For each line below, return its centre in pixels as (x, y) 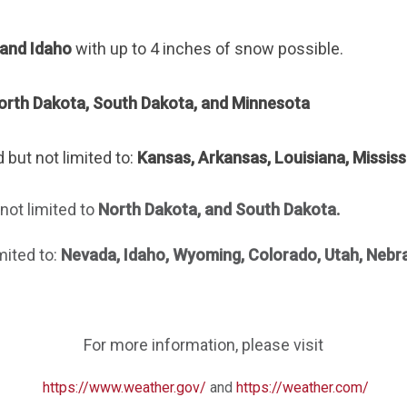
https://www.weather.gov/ (124, 387)
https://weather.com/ (302, 387)
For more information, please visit (203, 344)
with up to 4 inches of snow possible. (209, 48)
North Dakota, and (167, 209)
